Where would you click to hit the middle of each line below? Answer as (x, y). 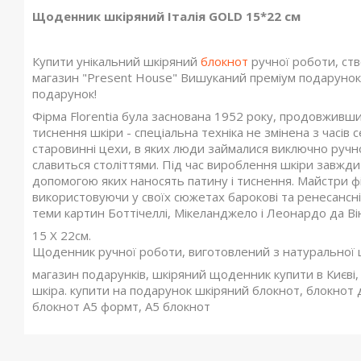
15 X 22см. (62, 235)
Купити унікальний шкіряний (116, 61)
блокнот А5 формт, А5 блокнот (121, 306)
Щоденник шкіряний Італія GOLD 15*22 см (166, 16)
